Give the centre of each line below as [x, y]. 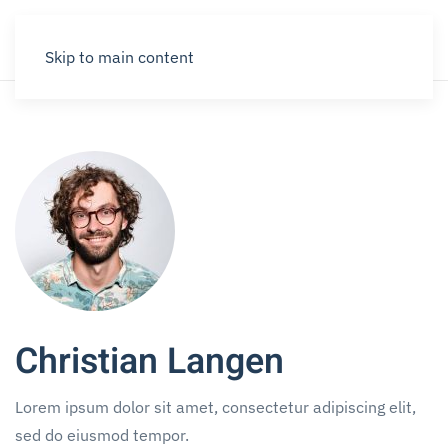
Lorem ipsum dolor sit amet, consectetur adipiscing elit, [215, 407]
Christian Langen [149, 362]
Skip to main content [119, 57]
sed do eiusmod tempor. [102, 435]
